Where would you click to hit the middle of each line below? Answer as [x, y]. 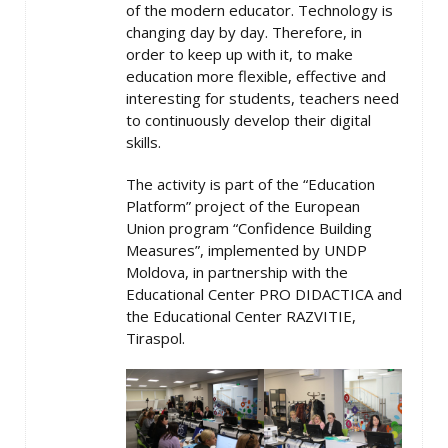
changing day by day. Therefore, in [244, 32]
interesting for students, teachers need [262, 98]
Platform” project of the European [243, 206]
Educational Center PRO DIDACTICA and [264, 294]
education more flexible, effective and [256, 76]
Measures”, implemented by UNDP [246, 250]
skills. [143, 142]
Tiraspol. [155, 338]
